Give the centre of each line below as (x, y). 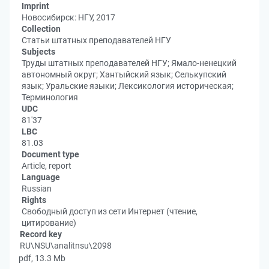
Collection (41, 29)
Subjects (38, 52)
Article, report (47, 166)
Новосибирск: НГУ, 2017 (68, 17)
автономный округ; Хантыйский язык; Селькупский (124, 74)
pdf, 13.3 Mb (42, 258)
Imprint (35, 6)
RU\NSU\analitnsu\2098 (66, 246)
